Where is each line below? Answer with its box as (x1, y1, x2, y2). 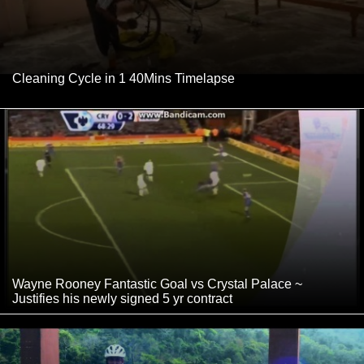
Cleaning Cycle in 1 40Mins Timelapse (12, 71, 235, 86)
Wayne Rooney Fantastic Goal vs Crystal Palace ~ (12, 276, 302, 291)
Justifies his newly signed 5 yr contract (12, 291, 232, 305)
